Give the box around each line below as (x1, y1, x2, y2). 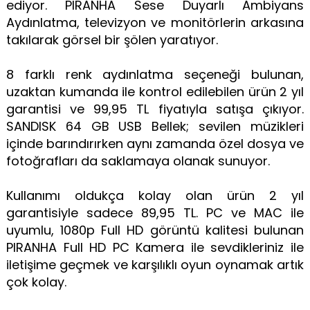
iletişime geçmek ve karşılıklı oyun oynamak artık (6, 255, 304, 273)
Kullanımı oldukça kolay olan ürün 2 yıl (6, 186, 304, 204)
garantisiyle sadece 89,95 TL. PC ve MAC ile (6, 203, 304, 221)
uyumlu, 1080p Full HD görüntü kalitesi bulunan (6, 221, 304, 239)
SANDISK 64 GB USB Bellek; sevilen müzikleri (6, 117, 304, 135)
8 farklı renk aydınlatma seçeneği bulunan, (6, 65, 304, 83)
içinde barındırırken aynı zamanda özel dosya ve (6, 134, 304, 152)
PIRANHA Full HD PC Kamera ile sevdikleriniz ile (6, 238, 304, 256)
